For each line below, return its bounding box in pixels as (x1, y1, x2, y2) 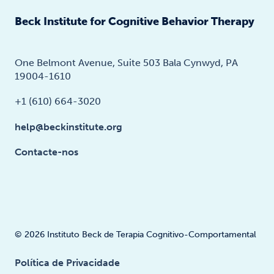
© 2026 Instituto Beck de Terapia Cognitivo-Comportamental (15, 229, 256, 240)
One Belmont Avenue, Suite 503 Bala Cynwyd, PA (15, 57, 238, 69)
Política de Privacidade (15, 256, 120, 268)
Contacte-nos (15, 146, 78, 158)
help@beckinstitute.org (15, 120, 122, 133)
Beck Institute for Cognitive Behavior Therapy (15, 15, 254, 29)
